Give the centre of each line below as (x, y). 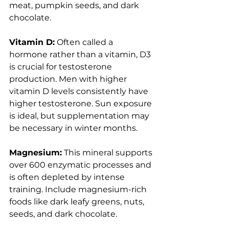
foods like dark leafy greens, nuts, (78, 202)
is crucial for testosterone (62, 67)
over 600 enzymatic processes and (81, 165)
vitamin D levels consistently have (80, 91)
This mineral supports (108, 153)
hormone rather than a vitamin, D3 (81, 55)
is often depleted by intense (68, 177)
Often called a (85, 42)
